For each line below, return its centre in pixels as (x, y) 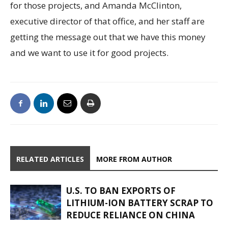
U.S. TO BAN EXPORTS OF (121, 191)
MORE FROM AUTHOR (134, 159)
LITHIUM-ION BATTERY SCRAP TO (140, 203)
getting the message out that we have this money (108, 37)
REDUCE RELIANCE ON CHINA (131, 215)
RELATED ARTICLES (50, 159)
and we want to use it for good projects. (89, 53)
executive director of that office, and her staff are (107, 21)
